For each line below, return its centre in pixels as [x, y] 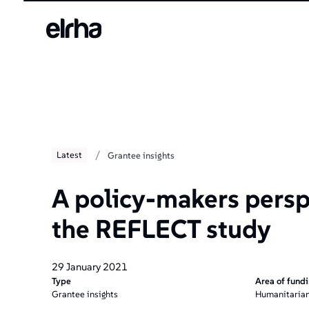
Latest [70, 155]
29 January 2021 [89, 267]
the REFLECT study [161, 229]
